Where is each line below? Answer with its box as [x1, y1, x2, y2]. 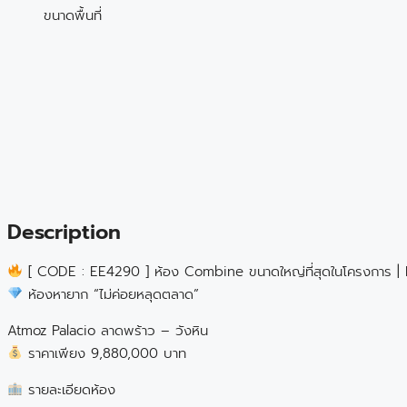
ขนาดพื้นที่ [44, 5, 102, 25]
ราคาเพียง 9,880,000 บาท [23, 342, 187, 363]
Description [7, 216, 121, 248]
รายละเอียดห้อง [23, 379, 116, 400]
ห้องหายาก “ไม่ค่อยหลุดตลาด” [23, 283, 200, 304]
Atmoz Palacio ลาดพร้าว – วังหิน [7, 320, 208, 341]
